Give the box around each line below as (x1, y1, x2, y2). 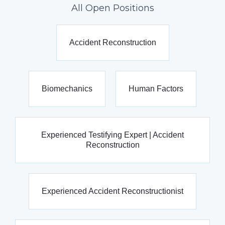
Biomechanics (42, 84, 92, 93)
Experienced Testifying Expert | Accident (41, 131, 184, 139)
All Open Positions (71, 3, 154, 14)
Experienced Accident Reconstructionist (42, 187, 183, 195)
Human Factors (129, 84, 183, 93)
